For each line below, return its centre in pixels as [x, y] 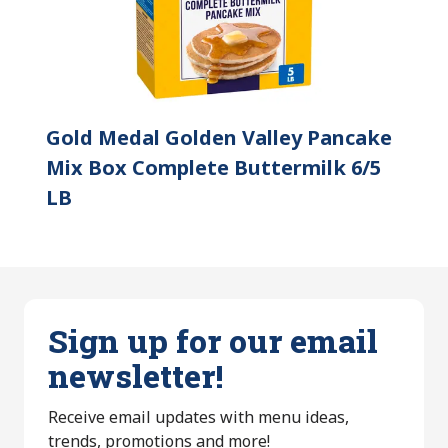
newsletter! [135, 375]
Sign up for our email [213, 340]
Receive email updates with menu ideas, [198, 416]
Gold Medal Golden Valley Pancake [219, 137]
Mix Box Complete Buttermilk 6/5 [213, 167]
